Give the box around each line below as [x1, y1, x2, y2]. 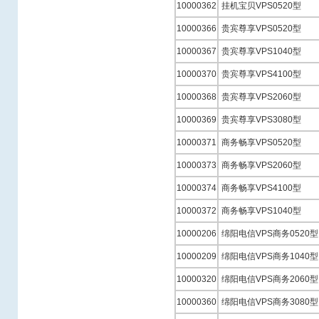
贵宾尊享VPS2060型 [221, 92, 301, 102]
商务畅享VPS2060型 [221, 160, 301, 170]
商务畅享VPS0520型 [221, 137, 301, 147]
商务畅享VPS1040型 [221, 206, 301, 216]
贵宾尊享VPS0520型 [221, 23, 301, 33]
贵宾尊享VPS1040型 [221, 46, 301, 56]
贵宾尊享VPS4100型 [221, 69, 301, 79]
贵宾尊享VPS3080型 [221, 115, 301, 125]
